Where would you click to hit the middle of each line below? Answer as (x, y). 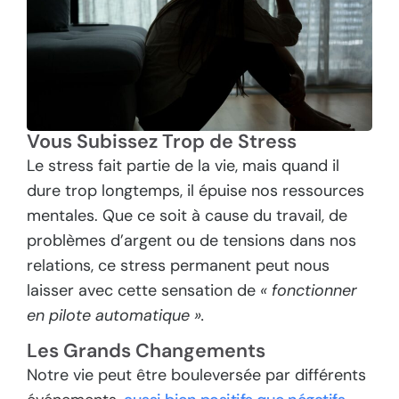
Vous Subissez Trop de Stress (162, 141)
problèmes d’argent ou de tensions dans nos (191, 240)
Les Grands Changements (146, 351)
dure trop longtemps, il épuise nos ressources (195, 190)
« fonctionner (306, 290)
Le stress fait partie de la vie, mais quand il (183, 165)
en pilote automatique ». (116, 315)
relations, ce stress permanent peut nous (178, 265)
